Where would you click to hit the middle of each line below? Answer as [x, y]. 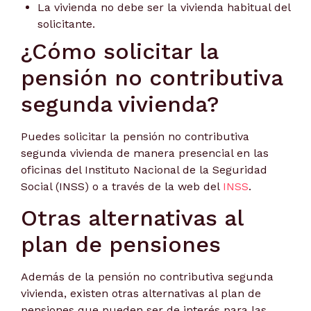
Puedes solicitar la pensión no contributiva [135, 136]
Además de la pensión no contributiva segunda [147, 277]
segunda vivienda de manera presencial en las [145, 153]
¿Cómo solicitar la [119, 51]
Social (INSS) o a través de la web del [122, 186]
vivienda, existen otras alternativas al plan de [141, 293]
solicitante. [66, 24]
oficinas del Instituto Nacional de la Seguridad [144, 169]
